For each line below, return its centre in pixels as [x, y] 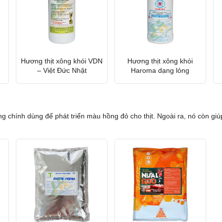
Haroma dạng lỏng [160, 70]
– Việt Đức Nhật [62, 70]
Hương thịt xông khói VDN [62, 61]
